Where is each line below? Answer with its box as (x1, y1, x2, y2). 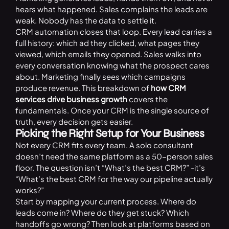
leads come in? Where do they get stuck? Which (15, 208, 189, 218)
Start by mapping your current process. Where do (15, 196, 196, 207)
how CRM (149, 83, 186, 93)
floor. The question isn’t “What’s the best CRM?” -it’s (15, 163, 205, 173)
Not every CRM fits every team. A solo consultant (15, 140, 193, 150)
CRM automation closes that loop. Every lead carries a (15, 27, 212, 37)
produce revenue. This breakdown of (15, 83, 149, 93)
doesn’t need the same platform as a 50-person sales (15, 151, 213, 162)
